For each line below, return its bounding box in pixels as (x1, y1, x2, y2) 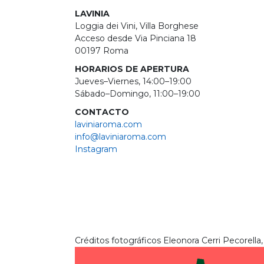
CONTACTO (75, 107, 131, 118)
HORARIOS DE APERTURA (75, 64, 189, 75)
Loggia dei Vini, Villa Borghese (75, 21, 199, 32)
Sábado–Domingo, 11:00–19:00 (75, 88, 200, 100)
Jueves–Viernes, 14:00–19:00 (75, 76, 192, 87)
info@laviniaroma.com (75, 131, 166, 143)
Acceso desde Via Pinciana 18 (75, 33, 196, 44)
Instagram (75, 144, 117, 155)
